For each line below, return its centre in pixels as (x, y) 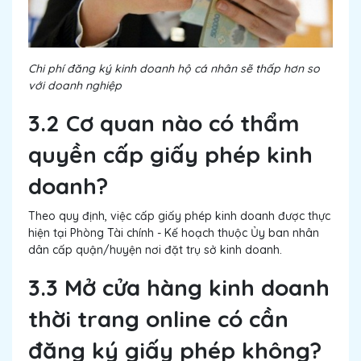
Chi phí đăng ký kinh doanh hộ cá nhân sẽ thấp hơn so (174, 69)
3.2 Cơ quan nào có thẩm (164, 123)
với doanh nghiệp (75, 86)
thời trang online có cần (158, 319)
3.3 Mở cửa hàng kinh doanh (179, 288)
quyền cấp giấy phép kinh (170, 155)
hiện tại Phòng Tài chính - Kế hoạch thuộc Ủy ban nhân (174, 233)
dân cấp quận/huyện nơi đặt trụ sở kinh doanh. (155, 250)
